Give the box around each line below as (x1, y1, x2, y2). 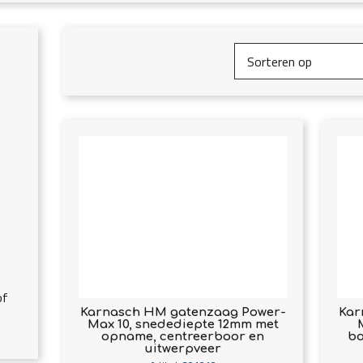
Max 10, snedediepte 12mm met (87, 318, 279, 331)
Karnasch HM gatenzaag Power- (79, 305, 286, 319)
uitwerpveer (144, 342, 222, 356)
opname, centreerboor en (101, 330, 265, 344)
